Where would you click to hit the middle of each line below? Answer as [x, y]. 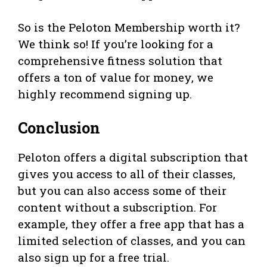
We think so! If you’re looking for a [116, 44]
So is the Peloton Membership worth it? [129, 27]
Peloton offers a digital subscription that [133, 157]
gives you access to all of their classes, [127, 174]
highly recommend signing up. [105, 94]
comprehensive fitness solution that [120, 60]
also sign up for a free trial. [94, 257]
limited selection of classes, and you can [132, 241]
